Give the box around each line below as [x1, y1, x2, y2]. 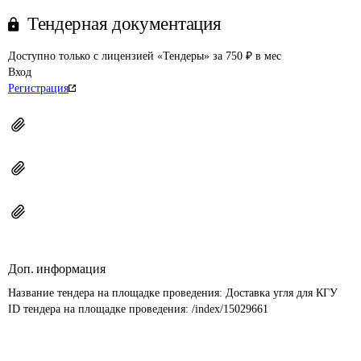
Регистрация [8, 82, 68, 94]
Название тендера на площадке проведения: [8, 287, 226, 299]
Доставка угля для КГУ [226, 287, 338, 299]
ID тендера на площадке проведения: [8, 303, 192, 315]
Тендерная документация [27, 14, 222, 34]
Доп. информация [8, 262, 106, 276]
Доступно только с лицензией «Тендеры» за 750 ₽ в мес [8, 50, 281, 62]
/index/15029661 [192, 303, 268, 315]
